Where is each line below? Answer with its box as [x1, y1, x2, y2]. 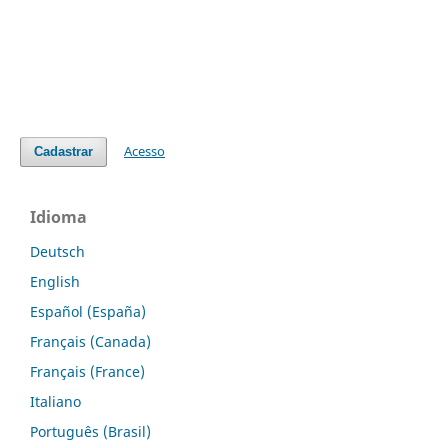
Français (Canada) [30, 331, 151, 351]
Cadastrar [33, 144, 93, 160]
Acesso [124, 142, 166, 161]
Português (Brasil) [30, 421, 151, 441]
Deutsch [30, 242, 85, 261]
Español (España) [30, 301, 146, 321]
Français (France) [30, 361, 145, 381]
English [30, 271, 80, 291]
